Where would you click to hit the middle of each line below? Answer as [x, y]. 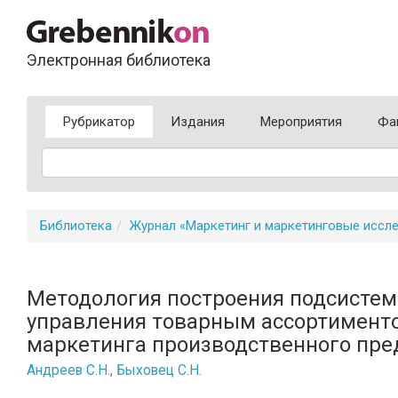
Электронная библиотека [119, 60]
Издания [198, 122]
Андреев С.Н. [68, 370]
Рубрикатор [99, 122]
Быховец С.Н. [159, 370]
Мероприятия [301, 122]
